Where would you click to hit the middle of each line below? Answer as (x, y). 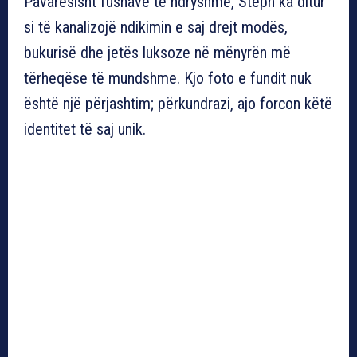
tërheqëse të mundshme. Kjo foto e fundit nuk (168, 78)
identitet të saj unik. (85, 129)
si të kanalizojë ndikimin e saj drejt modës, (156, 27)
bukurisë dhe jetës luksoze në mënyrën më (157, 52)
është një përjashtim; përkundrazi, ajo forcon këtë (178, 103)
